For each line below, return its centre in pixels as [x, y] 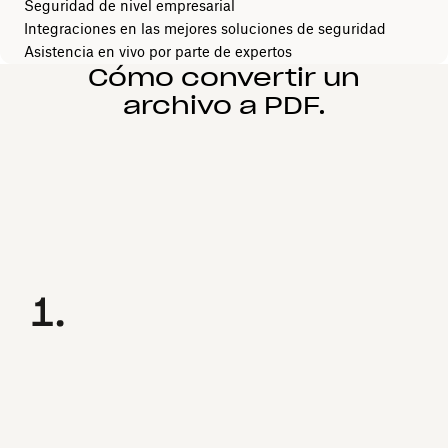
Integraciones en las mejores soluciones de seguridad [205, 28]
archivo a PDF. [224, 105]
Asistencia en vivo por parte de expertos [158, 51]
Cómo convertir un [224, 77]
